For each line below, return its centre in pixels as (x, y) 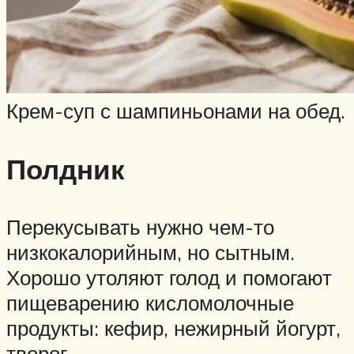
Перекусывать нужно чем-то (140, 226)
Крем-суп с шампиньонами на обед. (176, 111)
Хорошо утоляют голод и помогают (169, 277)
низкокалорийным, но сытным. (151, 252)
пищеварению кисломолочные (150, 302)
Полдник (66, 169)
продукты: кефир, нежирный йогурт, (173, 328)
